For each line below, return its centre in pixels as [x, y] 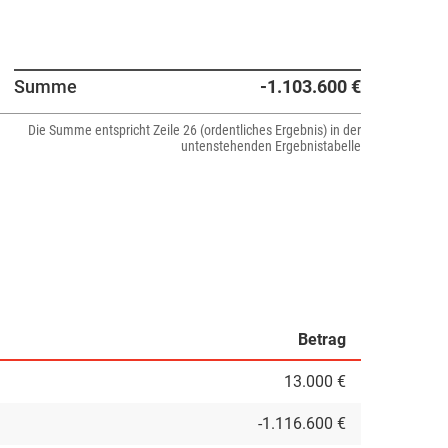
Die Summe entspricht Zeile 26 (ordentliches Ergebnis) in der [194, 130]
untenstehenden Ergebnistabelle [271, 146]
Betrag [322, 339]
